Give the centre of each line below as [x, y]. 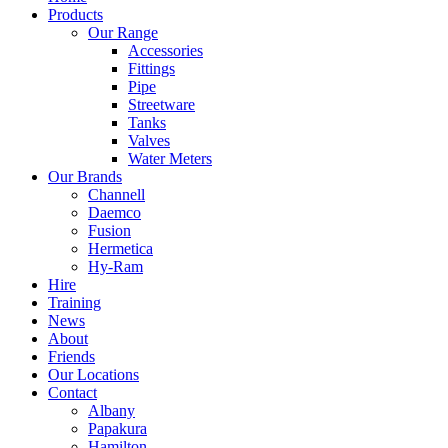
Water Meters [170, 159]
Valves [149, 141]
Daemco [114, 213]
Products [75, 15]
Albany [111, 411]
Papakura [117, 429]
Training [74, 303]
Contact [72, 393]
